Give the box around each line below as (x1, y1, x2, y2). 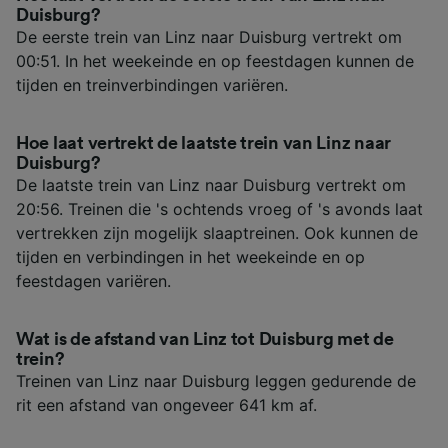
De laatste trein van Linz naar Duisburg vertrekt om (16, 174, 406, 195)
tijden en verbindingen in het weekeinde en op (16, 246, 365, 267)
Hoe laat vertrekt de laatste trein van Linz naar (16, 133, 392, 152)
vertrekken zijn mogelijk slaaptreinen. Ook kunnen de (16, 222, 418, 243)
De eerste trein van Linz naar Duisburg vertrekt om (16, 26, 402, 47)
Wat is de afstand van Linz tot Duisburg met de (16, 329, 394, 348)
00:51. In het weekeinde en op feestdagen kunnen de (16, 50, 414, 71)
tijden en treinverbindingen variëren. (16, 74, 288, 95)
